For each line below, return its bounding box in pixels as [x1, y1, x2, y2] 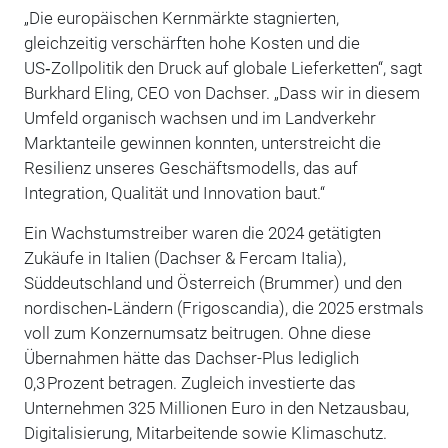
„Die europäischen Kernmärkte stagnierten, [23, 7, 339, 28]
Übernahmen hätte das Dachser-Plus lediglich [23, 347, 359, 368]
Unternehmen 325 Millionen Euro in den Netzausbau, [23, 397, 409, 418]
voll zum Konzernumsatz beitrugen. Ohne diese [23, 322, 371, 343]
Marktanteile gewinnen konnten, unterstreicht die [23, 132, 381, 153]
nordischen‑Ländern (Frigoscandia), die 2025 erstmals [23, 297, 424, 318]
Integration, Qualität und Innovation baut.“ [23, 182, 325, 203]
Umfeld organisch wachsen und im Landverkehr [23, 107, 376, 128]
